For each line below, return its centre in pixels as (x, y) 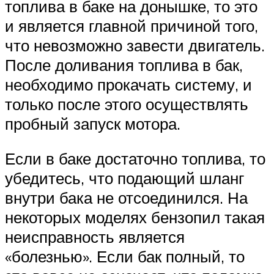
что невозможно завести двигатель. (135, 45)
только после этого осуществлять (127, 104)
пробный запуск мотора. (93, 123)
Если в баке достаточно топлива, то (135, 159)
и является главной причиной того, (131, 25)
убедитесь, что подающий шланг (124, 178)
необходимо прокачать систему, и (128, 84)
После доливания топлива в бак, (124, 65)
